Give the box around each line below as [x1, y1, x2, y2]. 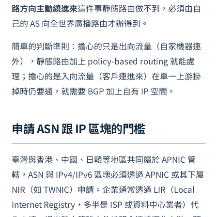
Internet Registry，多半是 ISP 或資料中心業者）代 [12, 198, 199, 210]
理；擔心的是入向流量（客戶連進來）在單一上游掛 [12, 70, 201, 82]
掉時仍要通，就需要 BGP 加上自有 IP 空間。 [12, 85, 175, 97]
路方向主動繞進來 [12, 2, 77, 14]
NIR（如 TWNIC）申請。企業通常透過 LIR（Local [12, 183, 195, 195]
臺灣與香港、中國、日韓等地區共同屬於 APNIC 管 [12, 153, 196, 165]
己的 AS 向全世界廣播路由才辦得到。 [12, 17, 149, 29]
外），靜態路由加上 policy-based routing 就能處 [12, 55, 195, 67]
